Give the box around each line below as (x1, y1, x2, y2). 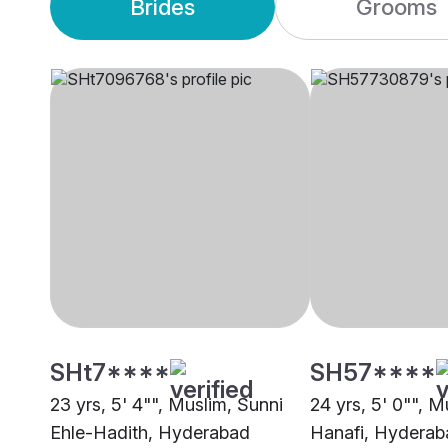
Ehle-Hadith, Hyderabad (50, 422, 250, 444)
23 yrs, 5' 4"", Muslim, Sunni (50, 394, 283, 416)
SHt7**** (50, 358, 170, 388)
